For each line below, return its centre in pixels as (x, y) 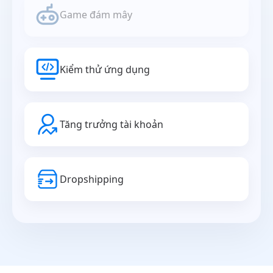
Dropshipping (92, 179)
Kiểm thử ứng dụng (105, 70)
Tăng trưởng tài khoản (112, 125)
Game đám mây (96, 15)
